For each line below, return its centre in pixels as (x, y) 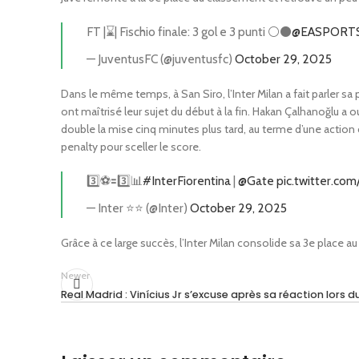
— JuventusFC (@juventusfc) (161, 59)
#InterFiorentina (187, 181)
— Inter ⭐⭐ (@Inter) (138, 208)
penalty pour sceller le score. (131, 147)
